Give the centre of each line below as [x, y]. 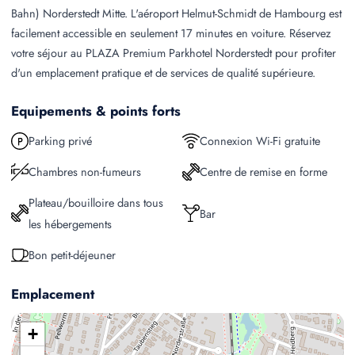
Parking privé [60, 141]
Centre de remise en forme [263, 172]
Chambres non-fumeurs [85, 172]
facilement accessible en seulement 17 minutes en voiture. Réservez [171, 33]
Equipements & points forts [96, 111]
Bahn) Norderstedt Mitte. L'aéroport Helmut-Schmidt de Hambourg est [176, 13]
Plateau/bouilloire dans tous [96, 202]
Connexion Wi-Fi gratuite [260, 141]
